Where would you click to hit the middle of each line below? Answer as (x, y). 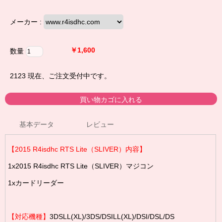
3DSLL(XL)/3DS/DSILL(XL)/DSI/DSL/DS (112, 216)
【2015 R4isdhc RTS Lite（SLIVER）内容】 (77, 149)
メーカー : (26, 22)
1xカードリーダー (36, 183)
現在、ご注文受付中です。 (69, 76)
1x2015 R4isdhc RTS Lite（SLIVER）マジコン (81, 166)
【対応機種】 (29, 216)
